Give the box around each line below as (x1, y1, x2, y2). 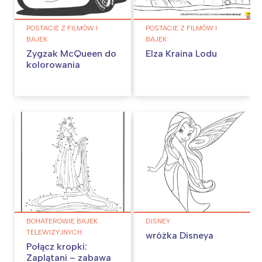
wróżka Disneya (146, 229, 213, 241)
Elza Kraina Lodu (146, 48, 217, 60)
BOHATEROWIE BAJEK (26, 216, 98, 225)
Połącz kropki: (26, 240, 87, 252)
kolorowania (26, 59, 80, 71)
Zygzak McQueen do (26, 48, 116, 60)
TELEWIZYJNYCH (26, 227, 82, 236)
